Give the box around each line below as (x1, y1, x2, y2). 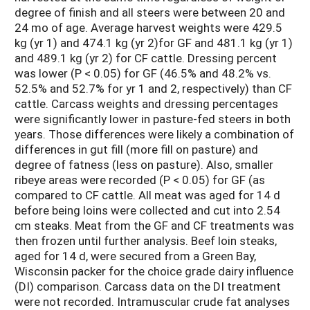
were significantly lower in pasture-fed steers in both (15, 111, 291, 127)
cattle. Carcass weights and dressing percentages (15, 95, 278, 112)
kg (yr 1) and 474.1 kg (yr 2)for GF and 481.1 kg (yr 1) (15, 35, 293, 51)
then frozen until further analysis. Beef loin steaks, (15, 232, 277, 249)
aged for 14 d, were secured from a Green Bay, (15, 248, 256, 264)
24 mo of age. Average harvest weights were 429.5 (15, 19, 282, 36)
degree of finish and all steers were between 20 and (15, 4, 285, 21)
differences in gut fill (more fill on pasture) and (15, 141, 258, 158)
